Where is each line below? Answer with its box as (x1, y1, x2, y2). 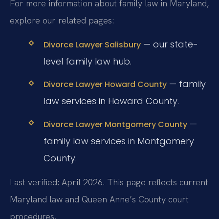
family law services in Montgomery (43, 134, 194, 147)
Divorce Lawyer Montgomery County (43, 118, 187, 130)
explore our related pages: (10, 14, 114, 26)
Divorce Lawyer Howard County (43, 79, 167, 90)
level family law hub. (43, 55, 131, 68)
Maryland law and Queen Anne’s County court (10, 193, 189, 205)
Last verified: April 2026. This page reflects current (10, 176, 208, 188)
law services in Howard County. (43, 95, 179, 108)
